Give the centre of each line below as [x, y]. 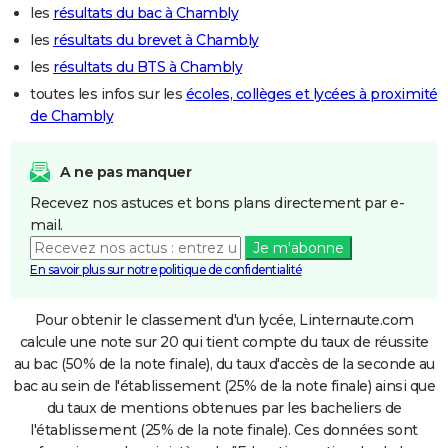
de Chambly [71, 115]
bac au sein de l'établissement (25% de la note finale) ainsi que [224, 385]
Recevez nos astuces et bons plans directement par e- [217, 202]
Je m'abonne [298, 247]
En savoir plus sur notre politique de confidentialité [166, 269]
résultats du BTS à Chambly [147, 66]
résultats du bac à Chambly [145, 12]
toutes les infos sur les [108, 93]
